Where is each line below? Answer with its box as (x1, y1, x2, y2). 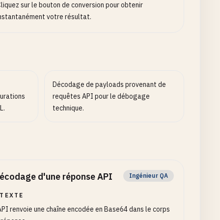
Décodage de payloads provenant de (53, 80, 166, 89)
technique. (53, 104, 84, 112)
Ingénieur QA (129, 172, 168, 179)
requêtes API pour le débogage (53, 92, 150, 101)
